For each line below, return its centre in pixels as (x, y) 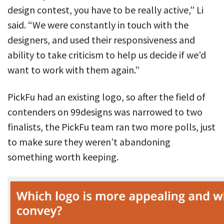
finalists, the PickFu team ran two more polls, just (111, 127)
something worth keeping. (63, 157)
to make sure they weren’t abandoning (89, 142)
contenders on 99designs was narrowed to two (105, 112)
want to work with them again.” (73, 70)
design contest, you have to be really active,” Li (105, 10)
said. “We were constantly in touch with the (98, 25)
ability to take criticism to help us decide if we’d (107, 55)
